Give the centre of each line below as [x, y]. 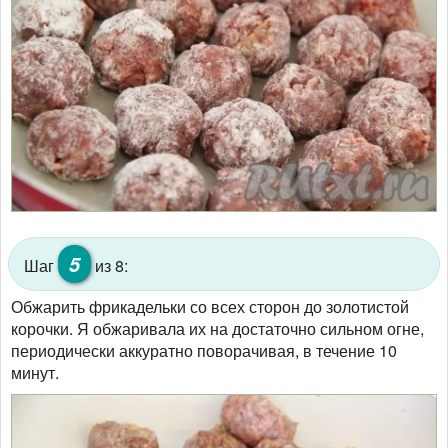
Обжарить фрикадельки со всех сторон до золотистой [210, 306]
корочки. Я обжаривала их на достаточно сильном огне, [217, 328]
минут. [35, 372]
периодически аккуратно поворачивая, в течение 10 [204, 350]
